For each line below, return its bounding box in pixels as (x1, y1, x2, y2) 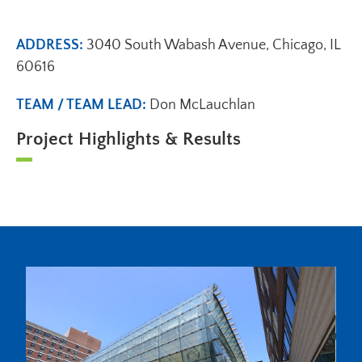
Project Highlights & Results (16, 128, 241, 150)
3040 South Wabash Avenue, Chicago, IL (86, 37, 340, 54)
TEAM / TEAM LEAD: (16, 97, 149, 114)
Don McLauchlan (149, 97, 255, 114)
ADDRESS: (16, 37, 86, 54)
